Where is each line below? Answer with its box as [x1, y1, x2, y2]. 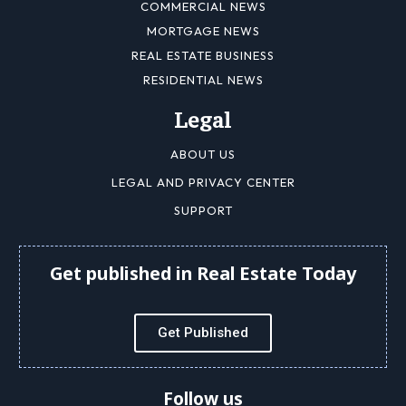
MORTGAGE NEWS [146, 23, 260, 38]
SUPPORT [173, 202, 233, 217]
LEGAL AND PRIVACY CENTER [111, 174, 295, 189]
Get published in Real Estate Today [50, 260, 356, 285]
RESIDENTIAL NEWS [142, 72, 264, 87]
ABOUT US [170, 146, 236, 161]
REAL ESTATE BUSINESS [131, 47, 275, 63]
